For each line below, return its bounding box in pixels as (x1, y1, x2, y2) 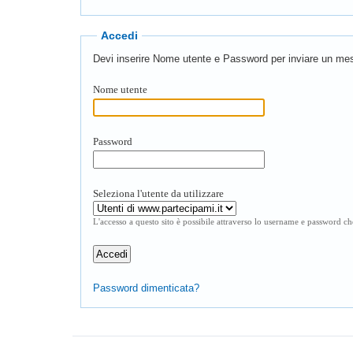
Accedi (101, 29, 138, 43)
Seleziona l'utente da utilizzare (93, 188, 224, 200)
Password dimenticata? (93, 282, 199, 295)
